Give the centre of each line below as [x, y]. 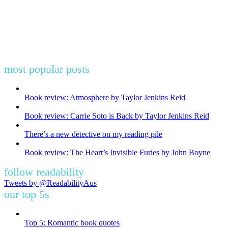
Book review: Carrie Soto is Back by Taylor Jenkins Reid [117, 116]
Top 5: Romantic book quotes [72, 222]
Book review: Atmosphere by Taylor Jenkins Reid [105, 97]
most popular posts [47, 69]
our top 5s [27, 194]
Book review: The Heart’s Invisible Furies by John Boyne [117, 152]
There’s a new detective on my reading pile [93, 134]
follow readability [44, 172]
